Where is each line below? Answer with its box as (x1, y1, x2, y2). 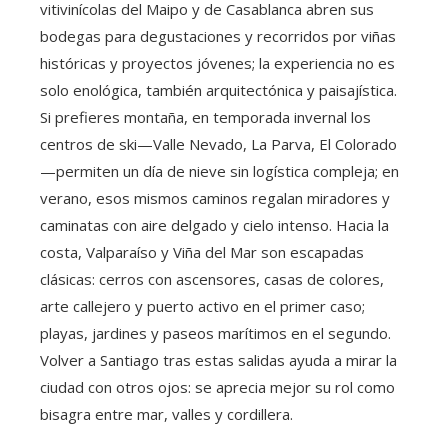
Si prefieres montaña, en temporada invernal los (40, 107, 371, 128)
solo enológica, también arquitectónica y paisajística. (40, 80, 397, 101)
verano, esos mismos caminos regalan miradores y (40, 188, 390, 209)
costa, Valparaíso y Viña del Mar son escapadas (40, 242, 364, 263)
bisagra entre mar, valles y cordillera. (40, 404, 293, 425)
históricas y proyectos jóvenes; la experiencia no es (40, 53, 395, 74)
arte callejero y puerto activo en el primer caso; (40, 296, 365, 317)
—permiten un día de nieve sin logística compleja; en (40, 161, 399, 182)
